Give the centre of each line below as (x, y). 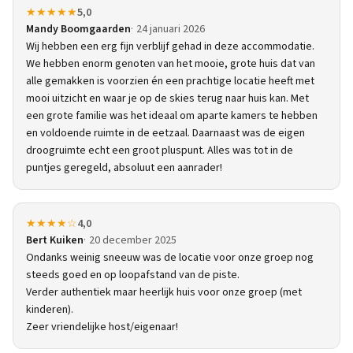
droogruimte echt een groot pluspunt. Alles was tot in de (160, 150)
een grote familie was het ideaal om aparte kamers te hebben (172, 116)
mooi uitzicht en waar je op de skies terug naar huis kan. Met (167, 98)
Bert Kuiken (55, 240)
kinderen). (50, 310)
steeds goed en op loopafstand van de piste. (134, 275)
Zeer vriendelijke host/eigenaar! (102, 327)
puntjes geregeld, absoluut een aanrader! (124, 168)
